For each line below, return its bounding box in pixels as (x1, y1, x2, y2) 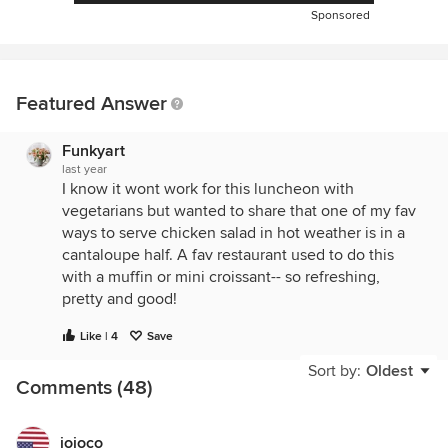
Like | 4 (80, 329, 118, 344)
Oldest (366, 361, 413, 381)
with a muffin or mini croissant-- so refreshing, (62, 267, 380, 287)
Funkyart (62, 141, 125, 161)
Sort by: (308, 361, 361, 381)
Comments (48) (16, 376, 153, 400)
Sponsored (311, 8, 370, 23)
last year (62, 162, 107, 177)
